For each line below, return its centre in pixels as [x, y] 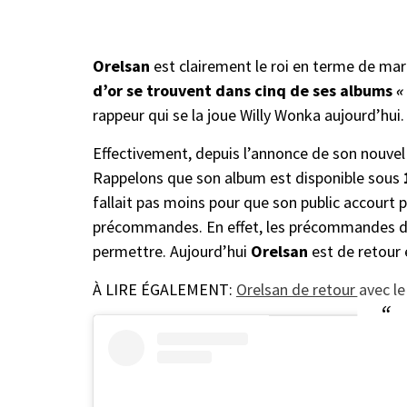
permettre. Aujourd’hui [170, 251]
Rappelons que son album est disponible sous [248, 178]
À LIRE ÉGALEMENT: [164, 289]
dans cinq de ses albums [304, 90]
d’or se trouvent [152, 90]
